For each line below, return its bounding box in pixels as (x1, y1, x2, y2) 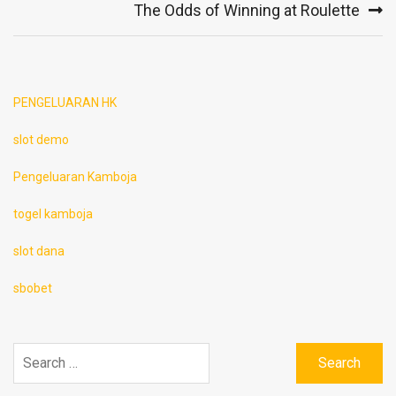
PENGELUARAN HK (13, 95, 117, 110)
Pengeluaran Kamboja (13, 169, 137, 184)
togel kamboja (13, 206, 93, 221)
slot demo (13, 132, 69, 147)
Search (12, 343, 52, 358)
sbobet (13, 280, 52, 295)
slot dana (13, 243, 65, 258)
